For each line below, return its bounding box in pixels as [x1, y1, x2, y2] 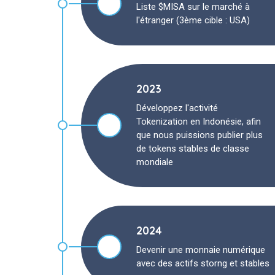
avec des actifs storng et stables [136, 257, 269, 269]
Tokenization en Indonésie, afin [136, 115, 261, 127]
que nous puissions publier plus [136, 129, 263, 141]
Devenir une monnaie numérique [136, 244, 265, 255]
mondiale [136, 156, 173, 168]
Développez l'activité [136, 102, 218, 114]
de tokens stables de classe [136, 142, 249, 154]
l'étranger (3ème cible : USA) [136, 14, 250, 26]
